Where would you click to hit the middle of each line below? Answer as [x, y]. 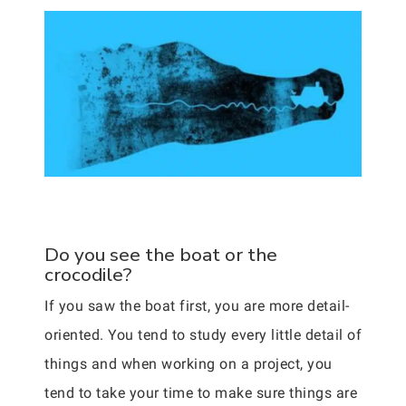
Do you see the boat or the [161, 255]
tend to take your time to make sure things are [201, 393]
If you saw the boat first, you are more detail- [197, 306]
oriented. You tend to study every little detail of [203, 335]
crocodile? [88, 275]
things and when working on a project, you [188, 364]
